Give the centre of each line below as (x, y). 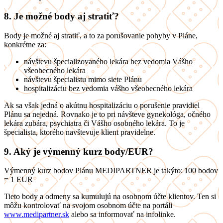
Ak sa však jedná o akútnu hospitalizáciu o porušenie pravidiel (102, 105)
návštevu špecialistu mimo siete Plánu (83, 79)
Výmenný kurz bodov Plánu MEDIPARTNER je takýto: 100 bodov (111, 171)
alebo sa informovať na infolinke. (122, 215)
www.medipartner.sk (37, 215)
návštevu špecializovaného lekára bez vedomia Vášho (108, 61)
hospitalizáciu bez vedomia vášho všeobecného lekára (108, 88)
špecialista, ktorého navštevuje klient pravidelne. (80, 132)
